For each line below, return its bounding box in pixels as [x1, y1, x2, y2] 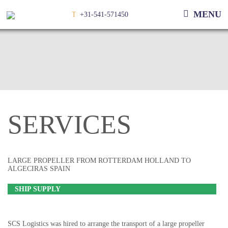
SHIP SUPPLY [15, 185, 61, 193]
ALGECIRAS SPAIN [8, 164, 70, 173]
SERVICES [8, 110, 131, 139]
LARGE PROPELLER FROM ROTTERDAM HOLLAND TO [8, 156, 191, 164]
